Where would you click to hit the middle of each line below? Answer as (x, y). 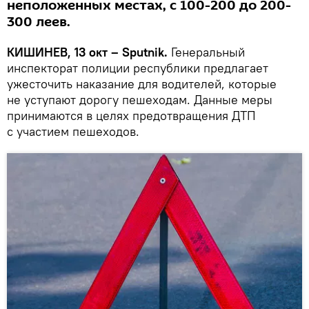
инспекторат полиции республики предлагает (138, 68)
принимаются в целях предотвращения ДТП (131, 115)
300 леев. (39, 22)
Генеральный (208, 52)
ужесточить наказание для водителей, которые (142, 83)
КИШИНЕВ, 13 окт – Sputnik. (89, 52)
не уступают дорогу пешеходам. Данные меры (140, 99)
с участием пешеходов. (73, 131)
